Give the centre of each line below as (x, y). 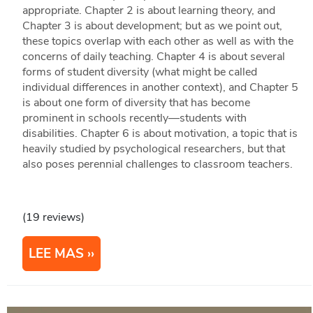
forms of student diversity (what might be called (139, 72)
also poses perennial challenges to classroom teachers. (157, 165)
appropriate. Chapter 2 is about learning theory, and (148, 11)
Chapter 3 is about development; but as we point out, (152, 26)
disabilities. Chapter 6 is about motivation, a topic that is (160, 134)
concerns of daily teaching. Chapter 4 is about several (153, 57)
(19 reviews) (53, 218)
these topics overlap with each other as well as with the (158, 42)
